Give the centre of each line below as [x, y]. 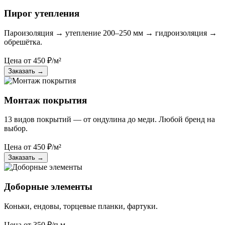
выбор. [16, 129]
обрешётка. [23, 42]
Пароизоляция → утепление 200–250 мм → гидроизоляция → [110, 33]
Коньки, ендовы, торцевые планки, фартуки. [81, 206]
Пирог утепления [42, 14]
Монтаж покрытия [45, 100]
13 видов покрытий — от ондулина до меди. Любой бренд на [109, 120]
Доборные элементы [48, 186]
